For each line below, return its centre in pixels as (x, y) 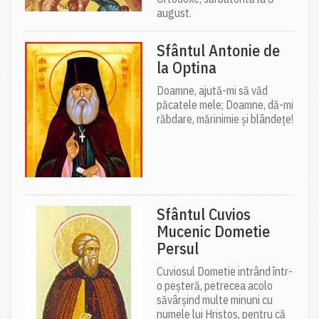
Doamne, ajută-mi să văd (212, 90)
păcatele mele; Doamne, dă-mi (225, 104)
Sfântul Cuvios (204, 214)
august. (174, 12)
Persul (178, 248)
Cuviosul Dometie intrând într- (225, 271)
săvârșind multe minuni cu (215, 299)
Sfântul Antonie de (218, 50)
